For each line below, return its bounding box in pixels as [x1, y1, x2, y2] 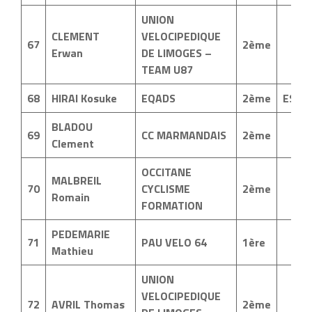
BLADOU [52, 118, 93, 135]
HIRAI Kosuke [52, 90, 117, 107]
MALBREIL [52, 172, 102, 189]
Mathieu [52, 242, 93, 259]
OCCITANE [141, 164, 192, 180]
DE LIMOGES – [141, 45, 212, 61]
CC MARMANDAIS [141, 127, 226, 143]
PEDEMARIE [52, 226, 110, 242]
